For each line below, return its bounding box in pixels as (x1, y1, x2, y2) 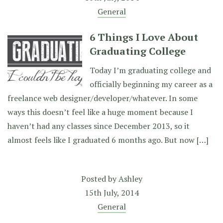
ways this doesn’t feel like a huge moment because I (7, 107, 193, 117)
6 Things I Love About (90, 30, 198, 44)
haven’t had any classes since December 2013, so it (7, 120, 190, 131)
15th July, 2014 (84, 187, 139, 198)
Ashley (118, 173, 142, 184)
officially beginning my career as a (90, 79, 213, 90)
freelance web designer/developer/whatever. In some (7, 93, 198, 104)
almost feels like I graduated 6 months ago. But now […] (7, 134, 209, 145)
